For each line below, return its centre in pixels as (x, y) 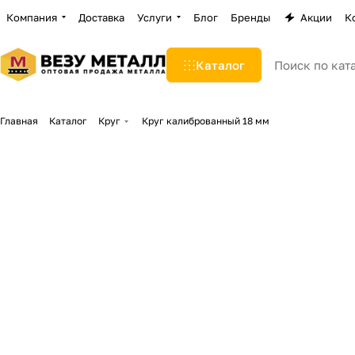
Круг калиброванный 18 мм (206, 121)
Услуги (155, 17)
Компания (32, 17)
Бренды (250, 17)
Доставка (101, 17)
